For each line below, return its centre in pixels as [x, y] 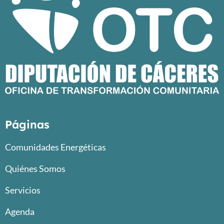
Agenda [20, 211]
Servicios [23, 190]
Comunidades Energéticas [55, 147]
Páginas [27, 124]
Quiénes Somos [35, 168]
